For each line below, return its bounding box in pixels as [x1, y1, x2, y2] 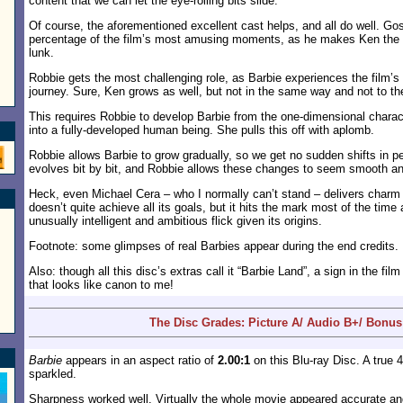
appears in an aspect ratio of [62, 354, 218, 367]
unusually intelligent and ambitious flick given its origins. [29, 214, 322, 228]
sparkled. [29, 367, 76, 381]
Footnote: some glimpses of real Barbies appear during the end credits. [29, 239, 399, 253]
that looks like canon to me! [29, 278, 174, 291]
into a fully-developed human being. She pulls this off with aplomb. [29, 123, 374, 137]
